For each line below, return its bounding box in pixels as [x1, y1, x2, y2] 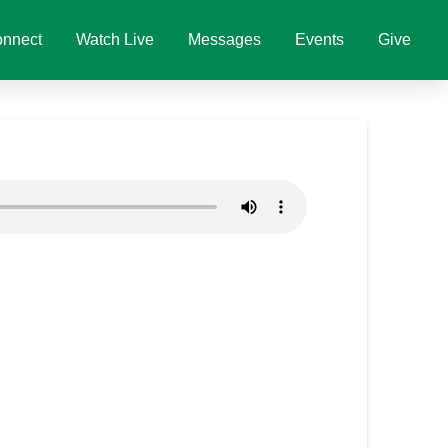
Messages [188, 31, 261, 48]
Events [295, 31, 344, 48]
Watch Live [76, 31, 154, 48]
